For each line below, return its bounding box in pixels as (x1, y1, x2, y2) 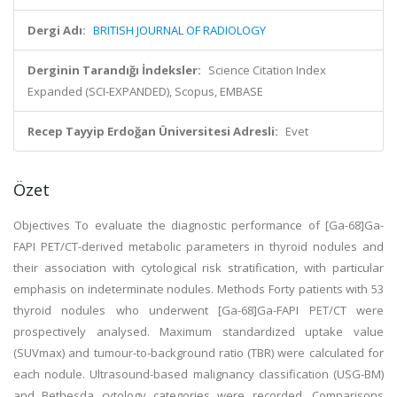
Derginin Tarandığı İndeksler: (27, 62, 201, 78)
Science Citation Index (208, 62, 326, 78)
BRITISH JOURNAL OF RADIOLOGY (93, 22, 266, 38)
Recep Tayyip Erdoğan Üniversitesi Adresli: (27, 123, 278, 139)
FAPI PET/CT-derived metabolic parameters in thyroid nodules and (13, 238, 384, 254)
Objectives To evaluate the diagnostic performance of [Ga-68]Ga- (13, 217, 384, 233)
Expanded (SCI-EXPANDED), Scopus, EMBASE (27, 83, 263, 99)
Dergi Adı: (27, 22, 86, 38)
